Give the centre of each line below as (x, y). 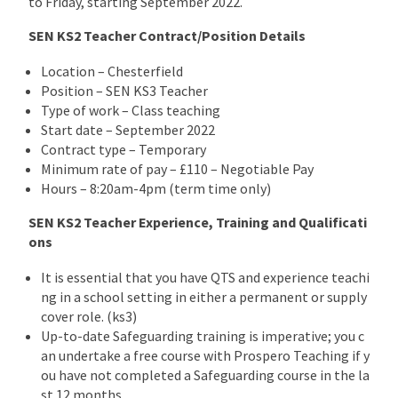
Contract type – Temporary (123, 149)
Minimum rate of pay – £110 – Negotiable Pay (177, 168)
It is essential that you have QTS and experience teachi (205, 277)
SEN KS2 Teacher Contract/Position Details (167, 35)
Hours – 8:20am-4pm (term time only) (156, 188)
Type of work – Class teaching (131, 110)
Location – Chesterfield (112, 71)
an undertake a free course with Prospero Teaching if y (205, 355)
